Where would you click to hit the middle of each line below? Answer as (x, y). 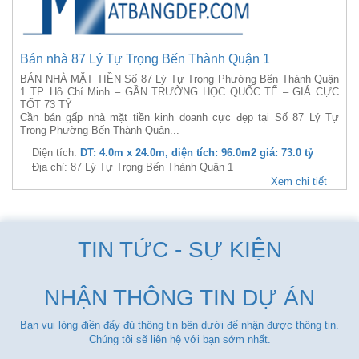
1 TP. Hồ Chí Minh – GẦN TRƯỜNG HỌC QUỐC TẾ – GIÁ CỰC (179, 92)
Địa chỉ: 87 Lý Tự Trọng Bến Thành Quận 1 (133, 167)
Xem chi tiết (299, 182)
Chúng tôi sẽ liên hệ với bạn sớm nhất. (179, 339)
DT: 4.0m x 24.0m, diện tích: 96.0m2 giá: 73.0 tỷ (197, 153)
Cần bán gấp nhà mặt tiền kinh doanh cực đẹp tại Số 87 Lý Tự (179, 117)
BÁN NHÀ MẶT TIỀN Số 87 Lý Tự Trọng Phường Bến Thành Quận (179, 79)
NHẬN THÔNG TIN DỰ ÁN (179, 298)
